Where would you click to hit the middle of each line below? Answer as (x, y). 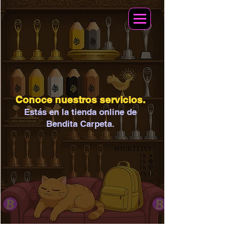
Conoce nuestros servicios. (80, 100)
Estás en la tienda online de (80, 112)
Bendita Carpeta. (80, 124)
